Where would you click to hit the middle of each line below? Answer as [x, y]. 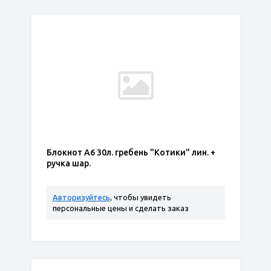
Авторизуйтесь [81, 197]
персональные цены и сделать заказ [120, 208]
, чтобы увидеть [140, 197]
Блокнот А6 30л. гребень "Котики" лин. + [131, 152]
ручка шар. [68, 163]
